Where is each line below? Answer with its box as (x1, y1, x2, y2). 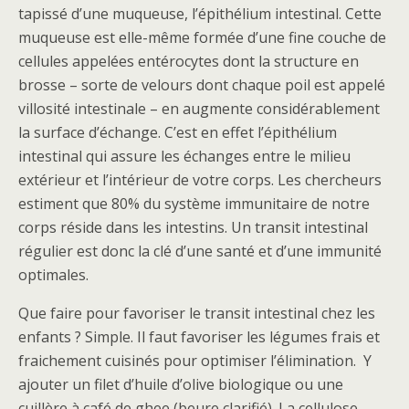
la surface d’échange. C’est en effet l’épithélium (18, 122, 337, 142)
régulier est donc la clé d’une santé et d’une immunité (18, 241, 382, 261)
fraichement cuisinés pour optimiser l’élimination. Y (18, 351, 372, 371)
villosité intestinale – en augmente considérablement (18, 99, 380, 119)
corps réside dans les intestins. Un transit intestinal (18, 217, 368, 237)
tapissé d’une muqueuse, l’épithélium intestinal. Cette (18, 4, 382, 24)
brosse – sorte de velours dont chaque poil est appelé (18, 75, 385, 95)
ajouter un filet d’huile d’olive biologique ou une (18, 374, 343, 394)
